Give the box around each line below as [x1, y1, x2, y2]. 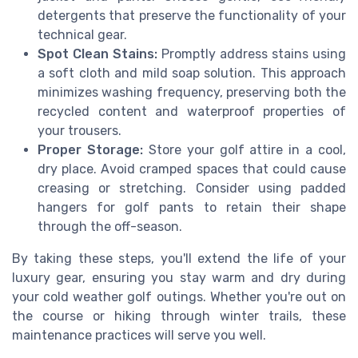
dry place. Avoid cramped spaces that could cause [38, 161, 346, 177]
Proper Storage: [38, 142, 143, 158]
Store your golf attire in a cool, [142, 142, 346, 158]
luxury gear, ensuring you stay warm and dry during [12, 270, 346, 286]
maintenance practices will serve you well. [12, 328, 266, 344]
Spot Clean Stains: [38, 46, 157, 62]
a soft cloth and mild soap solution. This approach [38, 66, 346, 82]
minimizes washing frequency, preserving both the [38, 85, 346, 101]
